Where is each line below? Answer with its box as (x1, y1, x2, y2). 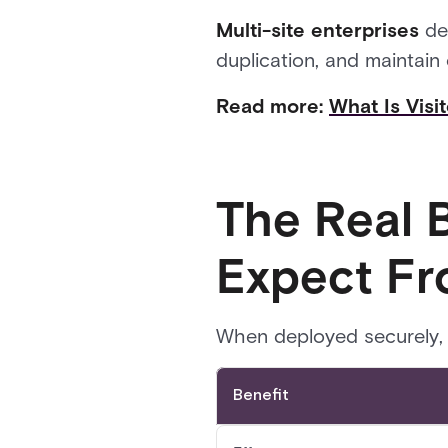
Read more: (216, 94, 329, 118)
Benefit (233, 385, 289, 406)
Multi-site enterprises (216, 18, 419, 42)
